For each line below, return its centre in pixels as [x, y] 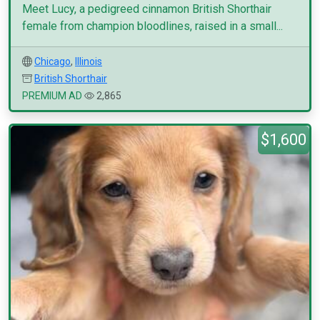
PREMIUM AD [52, 96]
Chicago [52, 61]
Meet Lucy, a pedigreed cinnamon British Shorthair [147, 9]
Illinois [89, 61]
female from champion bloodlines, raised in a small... [152, 26]
